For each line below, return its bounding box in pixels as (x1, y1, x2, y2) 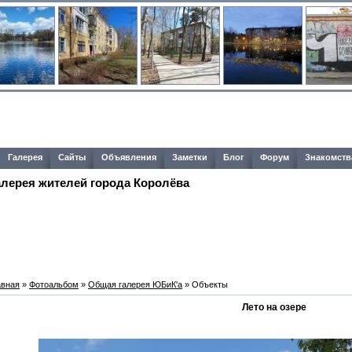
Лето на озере (242, 302, 306, 313)
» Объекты (182, 280, 228, 289)
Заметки (172, 152, 207, 162)
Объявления (101, 152, 156, 162)
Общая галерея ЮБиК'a (88, 280, 182, 289)
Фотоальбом (29, 280, 79, 289)
